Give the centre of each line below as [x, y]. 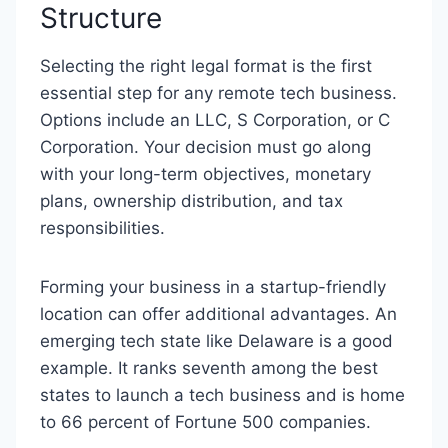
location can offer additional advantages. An [218, 314]
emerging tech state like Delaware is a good [216, 341]
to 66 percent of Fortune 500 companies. [208, 422]
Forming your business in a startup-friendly [213, 287]
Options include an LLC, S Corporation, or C [215, 120]
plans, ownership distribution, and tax [191, 201]
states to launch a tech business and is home [222, 395]
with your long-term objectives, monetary [205, 174]
